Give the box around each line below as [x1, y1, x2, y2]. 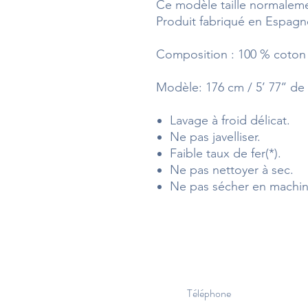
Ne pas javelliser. [170, 129, 261, 144]
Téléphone [187, 285, 231, 301]
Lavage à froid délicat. [170, 112, 290, 128]
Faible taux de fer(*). [170, 145, 281, 161]
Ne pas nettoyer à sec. [170, 162, 294, 177]
